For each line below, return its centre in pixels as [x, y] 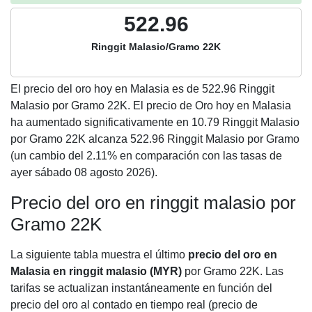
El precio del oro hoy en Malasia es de [106, 89]
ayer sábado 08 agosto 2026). [84, 172]
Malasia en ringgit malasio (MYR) [96, 271]
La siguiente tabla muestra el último [99, 255]
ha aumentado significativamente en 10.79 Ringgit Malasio [155, 122]
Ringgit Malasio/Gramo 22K [156, 47]
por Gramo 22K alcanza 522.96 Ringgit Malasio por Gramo [155, 139]
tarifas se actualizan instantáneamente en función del [141, 288]
